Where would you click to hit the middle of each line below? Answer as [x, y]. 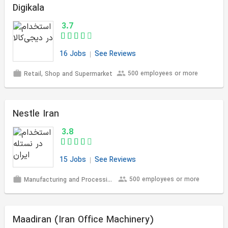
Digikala [28, 8]
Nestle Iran [36, 114]
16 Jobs [73, 54]
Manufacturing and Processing [65, 180]
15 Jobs [73, 160]
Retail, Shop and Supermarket [67, 75]
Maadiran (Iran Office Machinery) [83, 220]
